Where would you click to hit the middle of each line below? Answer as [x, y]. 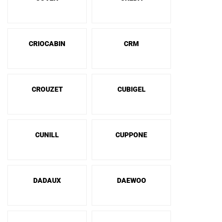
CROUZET [47, 89]
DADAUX [47, 180]
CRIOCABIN [47, 44]
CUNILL [47, 135]
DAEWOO [131, 180]
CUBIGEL [131, 89]
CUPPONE [131, 135]
